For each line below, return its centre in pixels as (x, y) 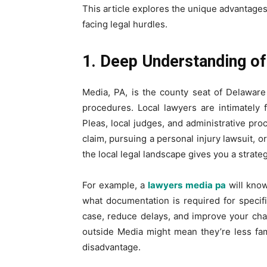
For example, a (114, 185)
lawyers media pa (187, 185)
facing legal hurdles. (125, 24)
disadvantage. (111, 247)
